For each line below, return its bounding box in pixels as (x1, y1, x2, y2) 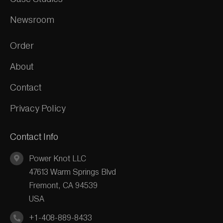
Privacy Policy (9, 103, 66, 113)
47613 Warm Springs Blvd (29, 167, 116, 177)
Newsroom (9, 14, 54, 25)
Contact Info (9, 131, 58, 142)
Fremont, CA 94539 (29, 180, 98, 190)
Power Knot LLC (29, 153, 87, 163)
